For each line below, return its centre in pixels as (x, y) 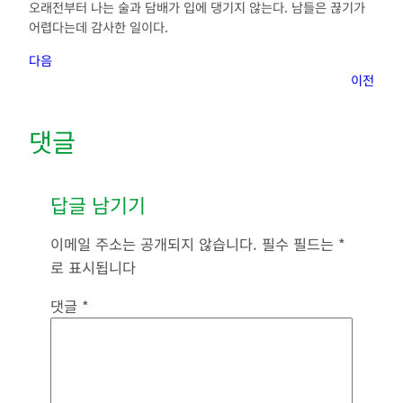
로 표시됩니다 (93, 268)
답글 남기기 (98, 204)
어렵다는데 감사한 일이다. (99, 27)
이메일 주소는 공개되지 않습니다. (154, 244)
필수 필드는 (300, 244)
